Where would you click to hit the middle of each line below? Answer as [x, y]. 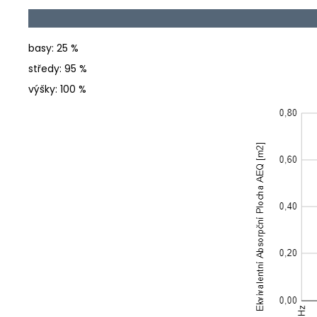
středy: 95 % [58, 69]
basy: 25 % [53, 48]
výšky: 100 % [57, 90]
